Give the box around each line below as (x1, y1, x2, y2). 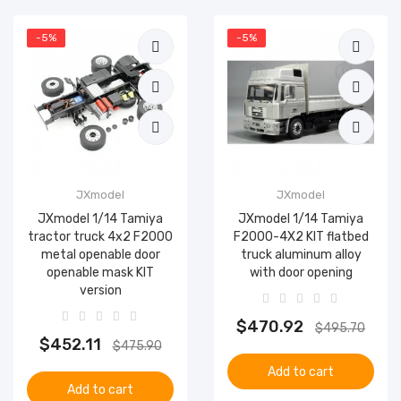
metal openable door (40, 247, 160, 262)
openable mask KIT (47, 265, 154, 280)
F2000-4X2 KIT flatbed (233, 229, 369, 244)
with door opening (249, 265, 353, 280)
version (79, 283, 122, 298)
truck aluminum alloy (240, 247, 362, 262)
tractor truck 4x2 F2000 (28, 229, 173, 244)
